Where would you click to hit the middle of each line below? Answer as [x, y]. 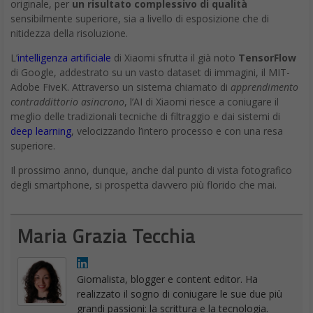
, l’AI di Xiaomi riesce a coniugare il [202, 101]
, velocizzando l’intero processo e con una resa [177, 131]
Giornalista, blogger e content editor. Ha [167, 279]
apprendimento [264, 87]
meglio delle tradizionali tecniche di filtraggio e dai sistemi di [145, 116]
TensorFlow [267, 57]
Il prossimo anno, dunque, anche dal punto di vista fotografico [151, 170]
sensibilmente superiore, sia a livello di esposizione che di [140, 18]
